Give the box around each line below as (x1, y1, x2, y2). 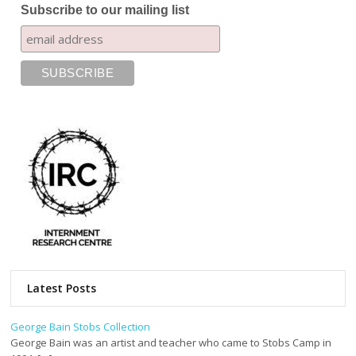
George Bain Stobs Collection (10, 319, 151, 335)
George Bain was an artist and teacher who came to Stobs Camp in (10, 335, 332, 350)
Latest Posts (27, 281, 97, 296)
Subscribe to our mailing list (21, 3, 190, 17)
